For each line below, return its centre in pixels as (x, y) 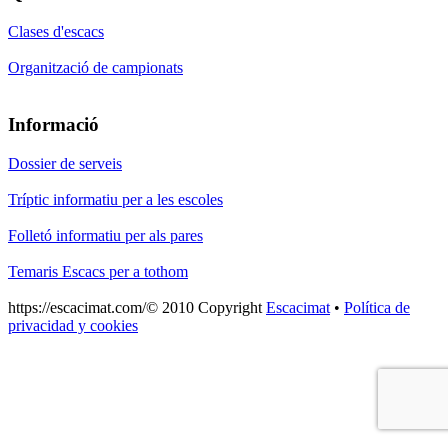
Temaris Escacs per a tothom (98, 271)
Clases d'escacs (56, 32)
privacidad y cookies (73, 325)
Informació (53, 124)
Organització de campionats (95, 68)
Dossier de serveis (65, 163)
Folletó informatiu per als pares (105, 235)
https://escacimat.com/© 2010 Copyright (137, 307)
